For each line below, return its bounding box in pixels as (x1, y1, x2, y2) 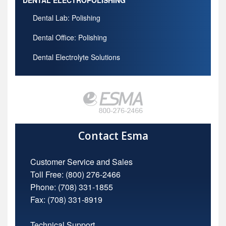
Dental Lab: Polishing (33, 13, 100, 23)
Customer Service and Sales (30, 156, 133, 168)
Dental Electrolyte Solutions (33, 52, 120, 63)
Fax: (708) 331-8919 (30, 194, 102, 206)
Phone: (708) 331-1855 (30, 181, 113, 193)
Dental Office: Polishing (33, 32, 107, 43)
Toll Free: (30, 168, 66, 181)
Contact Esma (78, 129, 148, 143)
